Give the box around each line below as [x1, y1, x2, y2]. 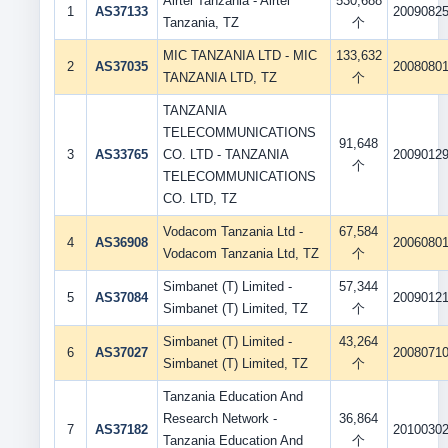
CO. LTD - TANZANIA [162, 147, 289, 162]
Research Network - [162, 411, 277, 426]
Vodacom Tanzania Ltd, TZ [162, 246, 319, 261]
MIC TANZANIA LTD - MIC [162, 48, 317, 63]
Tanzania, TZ [162, 15, 239, 30]
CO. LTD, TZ [162, 191, 237, 206]
